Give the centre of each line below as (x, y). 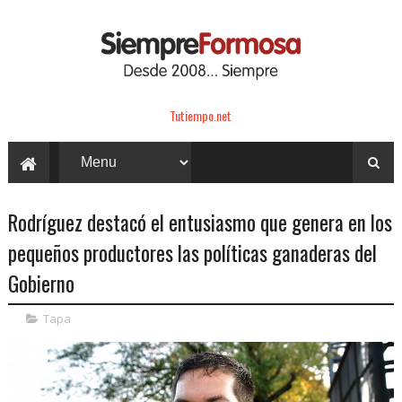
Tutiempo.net (201, 115)
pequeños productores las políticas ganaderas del (192, 253)
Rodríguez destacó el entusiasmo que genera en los (200, 222)
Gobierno (41, 283)
